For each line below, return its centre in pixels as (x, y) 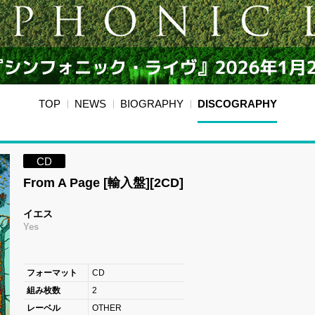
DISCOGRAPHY (237, 104)
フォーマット (52, 273)
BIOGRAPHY (152, 104)
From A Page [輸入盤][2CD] (103, 183)
